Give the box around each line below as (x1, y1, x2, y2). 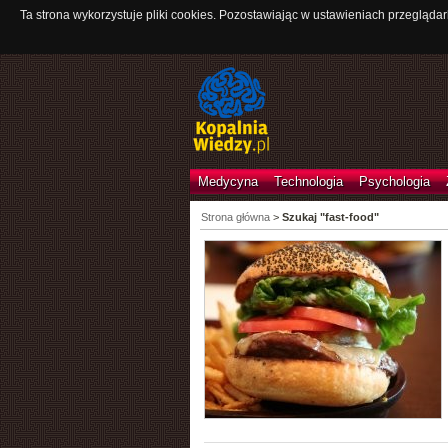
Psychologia (358, 174, 430, 189)
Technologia (273, 174, 343, 189)
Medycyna (197, 174, 258, 189)
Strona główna (200, 211, 270, 223)
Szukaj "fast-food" (281, 211, 379, 223)
